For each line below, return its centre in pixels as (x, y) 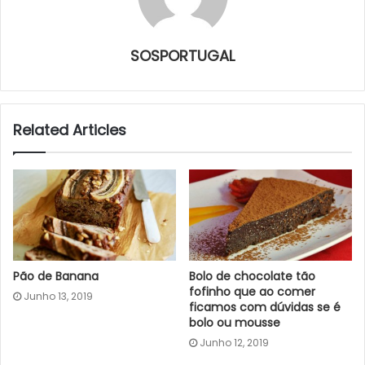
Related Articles (70, 130)
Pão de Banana (56, 277)
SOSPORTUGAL (182, 55)
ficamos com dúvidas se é (265, 308)
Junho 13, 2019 (58, 297)
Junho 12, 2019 (234, 343)
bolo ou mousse (235, 323)
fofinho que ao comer (252, 292)
